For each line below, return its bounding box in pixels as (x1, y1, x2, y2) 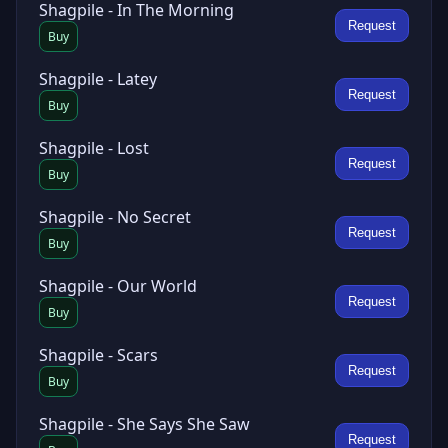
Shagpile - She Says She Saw (39, 413, 250, 435)
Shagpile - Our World (39, 275, 197, 297)
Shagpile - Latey (39, 68, 157, 90)
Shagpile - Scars (39, 344, 158, 366)
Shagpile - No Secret (39, 206, 191, 228)
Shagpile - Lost (39, 137, 149, 159)
